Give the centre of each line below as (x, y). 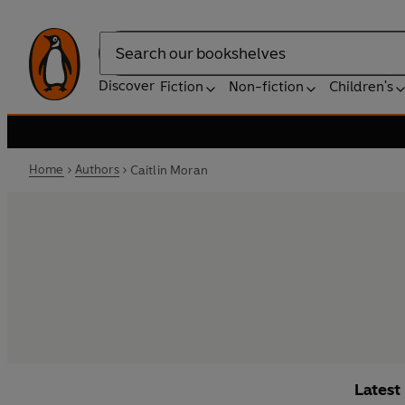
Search (121, 62)
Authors (97, 170)
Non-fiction (266, 86)
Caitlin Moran (169, 170)
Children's (361, 86)
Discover (127, 85)
